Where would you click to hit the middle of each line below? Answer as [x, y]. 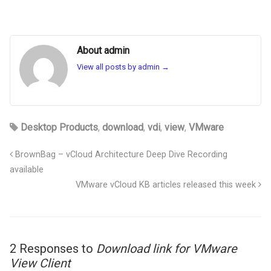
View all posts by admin [119, 67]
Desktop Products [59, 128]
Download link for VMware [167, 249]
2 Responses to [53, 249]
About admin [103, 51]
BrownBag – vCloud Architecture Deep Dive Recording [120, 155]
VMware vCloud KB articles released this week [167, 185]
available [27, 170]
